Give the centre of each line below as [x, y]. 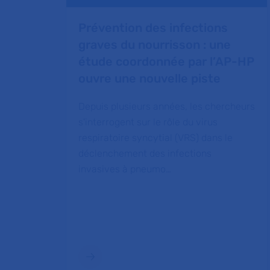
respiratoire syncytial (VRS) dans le [155, 138]
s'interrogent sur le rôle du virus [148, 122]
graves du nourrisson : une [155, 45]
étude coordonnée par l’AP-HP [166, 61]
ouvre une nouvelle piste [149, 78]
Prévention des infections [153, 28]
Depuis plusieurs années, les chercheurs [167, 106]
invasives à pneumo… [125, 169]
